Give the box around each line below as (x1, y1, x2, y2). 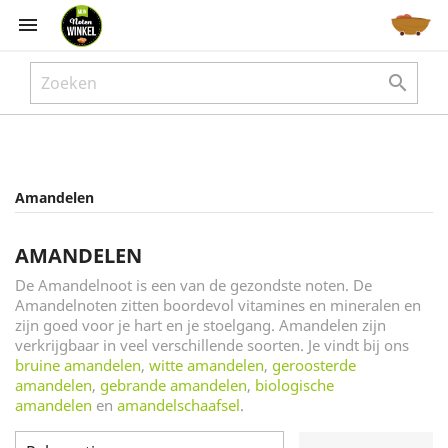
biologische (255, 375, 334, 395)
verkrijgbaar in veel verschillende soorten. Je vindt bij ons (15, 335, 409, 355)
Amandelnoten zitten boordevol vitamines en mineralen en (15, 295, 421, 315)
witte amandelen (149, 355, 264, 375)
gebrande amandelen (100, 375, 247, 395)
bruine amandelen (15, 355, 141, 375)
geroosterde (272, 355, 356, 375)
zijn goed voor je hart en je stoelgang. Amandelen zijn (15, 315, 386, 335)
